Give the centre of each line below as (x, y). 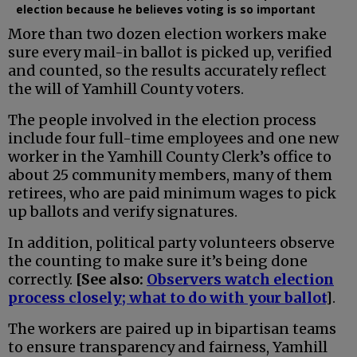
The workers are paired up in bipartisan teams (172, 328)
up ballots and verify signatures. (123, 211)
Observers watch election (240, 279)
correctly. (42, 279)
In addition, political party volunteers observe (171, 242)
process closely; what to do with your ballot (167, 297)
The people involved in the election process (162, 120)
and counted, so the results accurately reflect (167, 70)
